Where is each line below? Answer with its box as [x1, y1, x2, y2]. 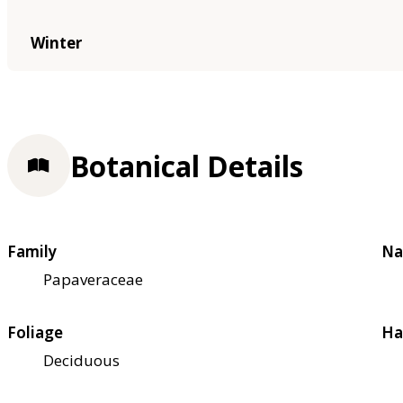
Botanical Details [70, 146, 303, 185]
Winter [30, 31, 82, 53]
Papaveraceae [43, 269, 143, 291]
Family [7, 241, 57, 263]
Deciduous [43, 350, 120, 372]
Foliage [7, 322, 63, 344]
